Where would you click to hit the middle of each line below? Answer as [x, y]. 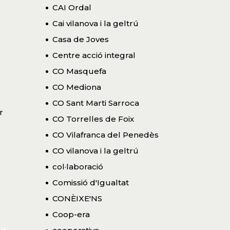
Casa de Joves [80, 39]
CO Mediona [76, 87]
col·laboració [78, 166]
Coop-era [71, 214]
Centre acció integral [94, 55]
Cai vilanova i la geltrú [95, 23]
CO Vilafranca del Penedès [105, 135]
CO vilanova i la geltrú [95, 150]
